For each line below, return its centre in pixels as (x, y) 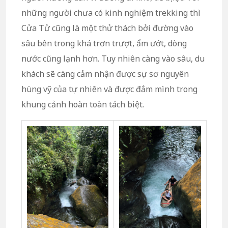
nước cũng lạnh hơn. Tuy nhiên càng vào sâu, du (113, 58)
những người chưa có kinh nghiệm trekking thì (111, 12)
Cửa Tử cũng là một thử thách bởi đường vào (107, 28)
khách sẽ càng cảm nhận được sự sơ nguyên (105, 74)
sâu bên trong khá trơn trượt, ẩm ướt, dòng (104, 43)
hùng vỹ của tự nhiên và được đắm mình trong (109, 89)
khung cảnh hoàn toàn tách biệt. (83, 104)
